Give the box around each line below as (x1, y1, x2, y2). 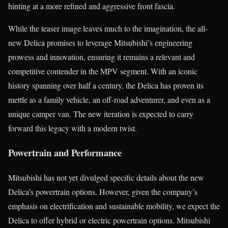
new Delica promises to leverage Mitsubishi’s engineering (8, 37, 192, 48)
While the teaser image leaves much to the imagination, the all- (8, 22, 208, 34)
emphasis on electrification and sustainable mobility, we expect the (8, 201, 220, 212)
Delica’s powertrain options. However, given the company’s (8, 186, 197, 197)
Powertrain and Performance (8, 146, 122, 160)
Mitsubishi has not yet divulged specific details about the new (8, 172, 204, 183)
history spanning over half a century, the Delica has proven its (8, 79, 204, 91)
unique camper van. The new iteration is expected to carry (8, 108, 193, 119)
